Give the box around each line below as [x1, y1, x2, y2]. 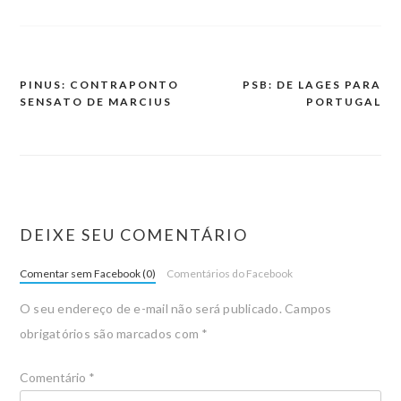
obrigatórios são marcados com [19, 325, 202, 341]
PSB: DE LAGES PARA [243, 77, 382, 91]
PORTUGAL [306, 94, 382, 108]
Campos [285, 300, 332, 316]
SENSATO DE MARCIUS [19, 94, 172, 108]
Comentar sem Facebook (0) [19, 266, 156, 280]
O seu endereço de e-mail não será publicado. [19, 300, 282, 316]
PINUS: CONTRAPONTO [19, 77, 179, 91]
